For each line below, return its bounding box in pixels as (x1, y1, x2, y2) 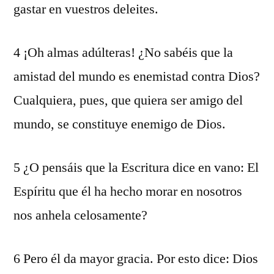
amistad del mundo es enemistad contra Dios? (13, 68, 260, 85)
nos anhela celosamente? (13, 207, 147, 224)
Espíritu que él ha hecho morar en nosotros (13, 183, 242, 200)
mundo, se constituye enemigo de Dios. (13, 116, 226, 133)
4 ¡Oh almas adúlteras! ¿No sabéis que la (13, 44, 233, 61)
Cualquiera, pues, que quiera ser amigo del (13, 92, 243, 109)
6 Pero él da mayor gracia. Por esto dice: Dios (13, 250, 258, 267)
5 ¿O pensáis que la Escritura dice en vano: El (13, 159, 259, 176)
